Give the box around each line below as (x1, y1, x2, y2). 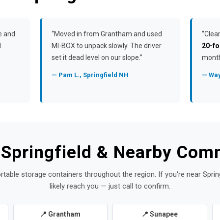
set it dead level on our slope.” (51, 54, 142, 61)
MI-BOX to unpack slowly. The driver (51, 42, 162, 50)
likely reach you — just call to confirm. (50, 182, 170, 191)
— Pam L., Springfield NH (51, 71, 129, 79)
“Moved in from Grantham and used (51, 30, 162, 38)
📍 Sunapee (141, 210, 178, 218)
